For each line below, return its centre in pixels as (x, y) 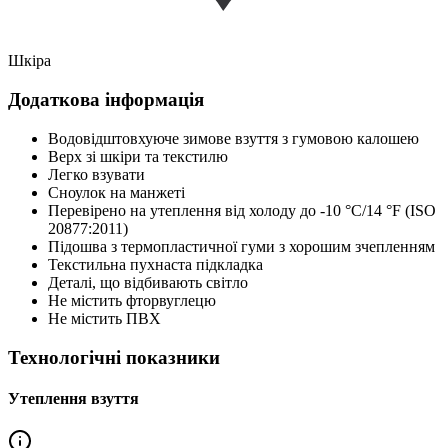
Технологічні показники (114, 357)
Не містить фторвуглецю (132, 300)
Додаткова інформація (106, 100)
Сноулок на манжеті (116, 192)
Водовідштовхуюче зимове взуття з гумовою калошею (233, 138)
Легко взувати (96, 174)
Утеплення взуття (73, 398)
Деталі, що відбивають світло (148, 282)
